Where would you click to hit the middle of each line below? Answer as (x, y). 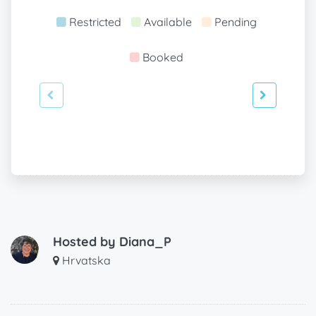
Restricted (95, 22)
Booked (163, 57)
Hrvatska (85, 261)
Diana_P (145, 242)
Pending (235, 22)
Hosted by (86, 242)
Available (168, 22)
